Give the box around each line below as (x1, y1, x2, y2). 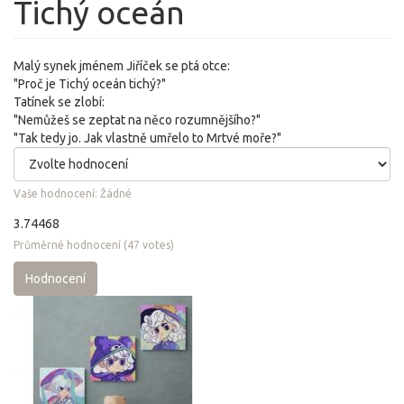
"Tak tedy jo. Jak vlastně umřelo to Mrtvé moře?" (14, 131, 281, 145)
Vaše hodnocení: (14, 188, 100, 199)
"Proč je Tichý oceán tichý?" (14, 77, 166, 91)
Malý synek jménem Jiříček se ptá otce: (14, 59, 230, 73)
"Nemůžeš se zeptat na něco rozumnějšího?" (14, 113, 261, 127)
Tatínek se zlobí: (14, 95, 105, 109)
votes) (140, 239, 174, 251)
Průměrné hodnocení (14, 239, 121, 251)
